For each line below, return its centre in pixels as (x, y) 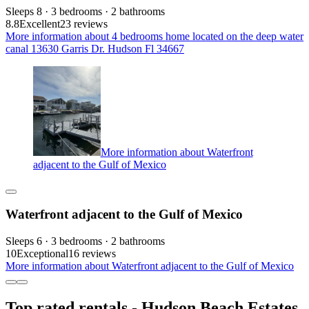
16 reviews (92, 253)
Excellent (40, 23)
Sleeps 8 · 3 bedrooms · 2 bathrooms (85, 11)
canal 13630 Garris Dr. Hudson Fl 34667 (95, 48)
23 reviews (84, 23)
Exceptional (42, 253)
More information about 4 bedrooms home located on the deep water (154, 36)
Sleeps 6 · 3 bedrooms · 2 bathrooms (85, 241)
